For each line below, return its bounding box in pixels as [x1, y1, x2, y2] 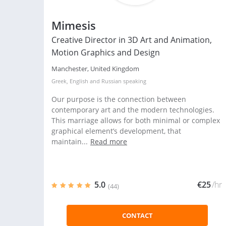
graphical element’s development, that [51, 126, 181, 136]
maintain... [51, 137, 88, 146]
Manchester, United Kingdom [51, 64, 139, 73]
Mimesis [51, 18, 96, 33]
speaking [122, 77, 146, 85]
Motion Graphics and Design [51, 47, 160, 58]
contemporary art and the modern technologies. [51, 105, 214, 115]
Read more [90, 137, 127, 146]
